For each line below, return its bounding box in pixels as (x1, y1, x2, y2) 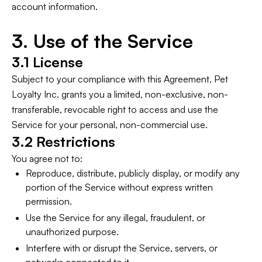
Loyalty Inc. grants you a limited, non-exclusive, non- (12, 88, 228, 100)
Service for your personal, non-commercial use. (12, 119, 208, 130)
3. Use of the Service (12, 29, 193, 53)
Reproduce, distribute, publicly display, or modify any (26, 167, 240, 179)
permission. (26, 195, 72, 207)
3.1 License (12, 53, 83, 71)
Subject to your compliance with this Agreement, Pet (12, 73, 228, 85)
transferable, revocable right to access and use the (12, 104, 218, 115)
